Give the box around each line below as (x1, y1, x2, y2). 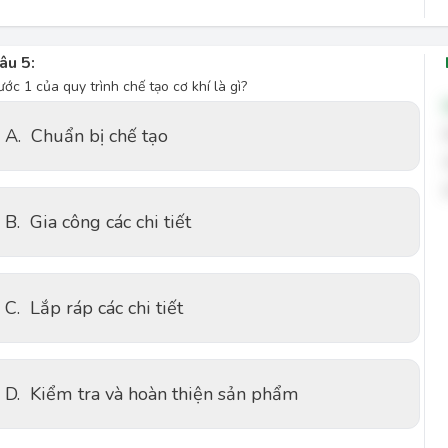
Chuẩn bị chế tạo (31, 124, 168, 148)
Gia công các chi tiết (30, 210, 191, 234)
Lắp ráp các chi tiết (30, 296, 183, 320)
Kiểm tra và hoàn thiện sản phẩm (30, 382, 299, 406)
